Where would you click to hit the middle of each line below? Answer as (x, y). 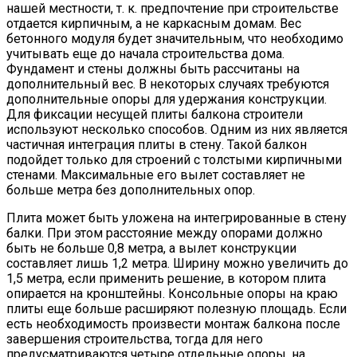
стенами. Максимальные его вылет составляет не (156, 175)
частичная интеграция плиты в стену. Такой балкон (157, 145)
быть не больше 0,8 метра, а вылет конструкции (151, 249)
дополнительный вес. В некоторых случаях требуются (168, 84)
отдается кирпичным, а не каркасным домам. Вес (154, 24)
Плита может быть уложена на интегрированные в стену (177, 218)
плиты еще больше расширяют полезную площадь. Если (177, 309)
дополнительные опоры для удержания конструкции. (167, 100)
